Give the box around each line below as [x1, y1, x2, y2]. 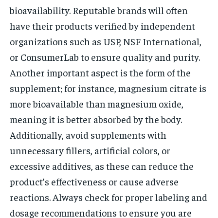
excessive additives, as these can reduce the [10, 159, 194, 172]
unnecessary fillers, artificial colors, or [10, 144, 170, 156]
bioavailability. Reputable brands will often [10, 3, 188, 16]
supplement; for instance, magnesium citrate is [10, 81, 206, 94]
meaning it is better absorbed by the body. [10, 112, 182, 125]
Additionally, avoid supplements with [10, 128, 166, 141]
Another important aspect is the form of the [10, 66, 191, 78]
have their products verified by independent [10, 19, 195, 32]
